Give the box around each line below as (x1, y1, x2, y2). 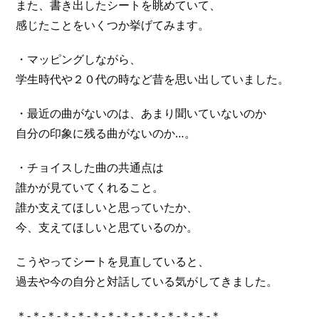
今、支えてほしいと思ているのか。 (16, 219, 199, 235)
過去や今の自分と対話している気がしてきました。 (16, 273, 278, 289)
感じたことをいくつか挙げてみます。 (16, 17, 210, 33)
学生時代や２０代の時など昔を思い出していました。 (16, 71, 290, 87)
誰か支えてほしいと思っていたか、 (16, 199, 199, 215)
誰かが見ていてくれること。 (16, 179, 164, 195)
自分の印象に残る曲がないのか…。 (16, 125, 197, 141)
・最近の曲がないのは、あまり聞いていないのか (16, 105, 267, 121)
